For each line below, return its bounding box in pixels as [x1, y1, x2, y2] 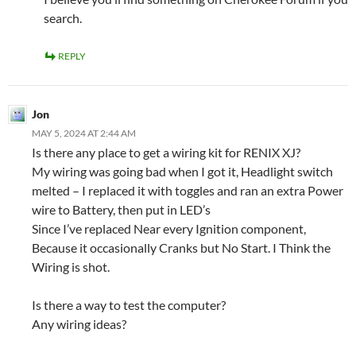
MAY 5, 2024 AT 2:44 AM [32, 127, 136, 139]
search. [44, 10, 82, 25]
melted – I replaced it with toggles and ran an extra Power [32, 183, 343, 198]
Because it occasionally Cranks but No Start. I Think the [32, 240, 331, 255]
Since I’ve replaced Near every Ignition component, [32, 221, 306, 236]
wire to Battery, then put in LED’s [32, 202, 211, 217]
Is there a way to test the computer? [32, 297, 226, 312]
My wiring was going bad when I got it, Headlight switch [32, 164, 333, 179]
